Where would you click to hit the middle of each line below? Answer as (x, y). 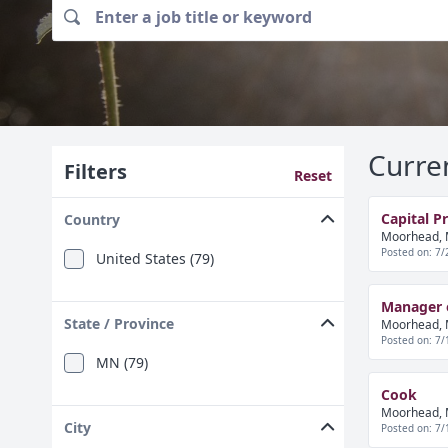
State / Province (118, 324)
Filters (95, 172)
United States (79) (154, 259)
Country (91, 220)
